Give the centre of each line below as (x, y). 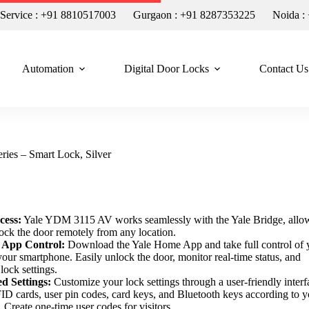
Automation (48, 68)
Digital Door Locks (166, 68)
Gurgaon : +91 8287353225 (195, 15)
